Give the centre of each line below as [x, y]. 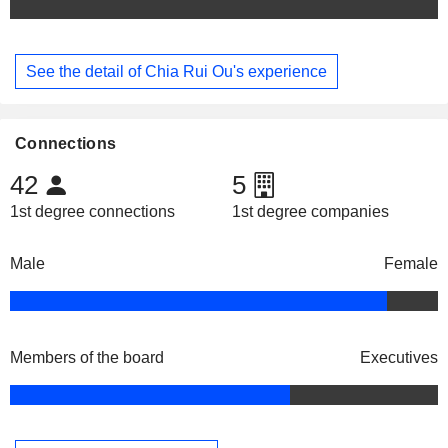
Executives [399, 358]
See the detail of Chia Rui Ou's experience [176, 71]
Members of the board [87, 358]
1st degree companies [310, 212]
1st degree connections [92, 212]
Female [411, 264]
